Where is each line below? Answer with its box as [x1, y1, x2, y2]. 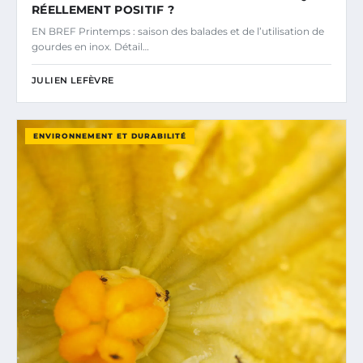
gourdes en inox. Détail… [32, 41, 149, 53]
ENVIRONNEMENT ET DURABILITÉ [33, 131, 186, 141]
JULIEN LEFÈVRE [32, 75, 114, 87]
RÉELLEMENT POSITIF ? [32, 2, 175, 18]
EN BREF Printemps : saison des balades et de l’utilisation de [32, 25, 324, 38]
